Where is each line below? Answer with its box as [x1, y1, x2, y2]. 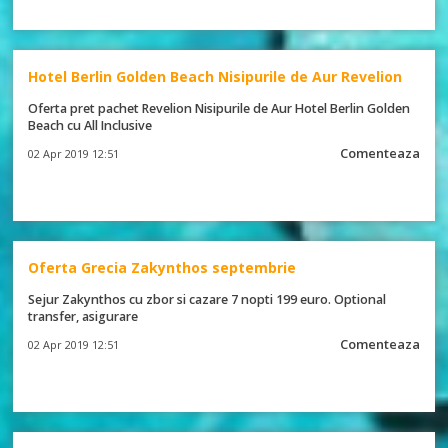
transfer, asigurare [28, 308, 139, 325]
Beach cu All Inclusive [28, 117, 153, 134]
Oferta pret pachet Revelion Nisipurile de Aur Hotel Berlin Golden [28, 100, 411, 117]
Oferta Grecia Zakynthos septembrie [28, 258, 297, 277]
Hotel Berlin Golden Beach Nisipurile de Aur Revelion [28, 67, 403, 86]
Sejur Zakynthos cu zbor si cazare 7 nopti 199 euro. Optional [28, 291, 387, 308]
